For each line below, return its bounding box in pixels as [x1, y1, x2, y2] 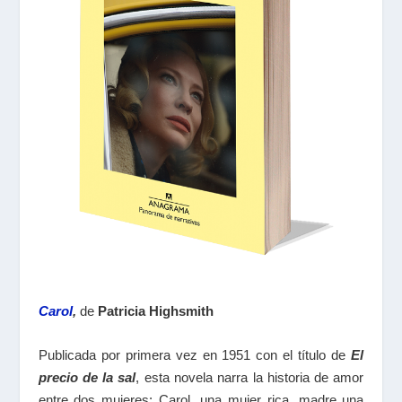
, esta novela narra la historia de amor [135, 370, 364, 386]
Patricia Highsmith [97, 303, 214, 319]
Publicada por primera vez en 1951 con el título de [38, 347, 352, 363]
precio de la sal [38, 370, 136, 386]
